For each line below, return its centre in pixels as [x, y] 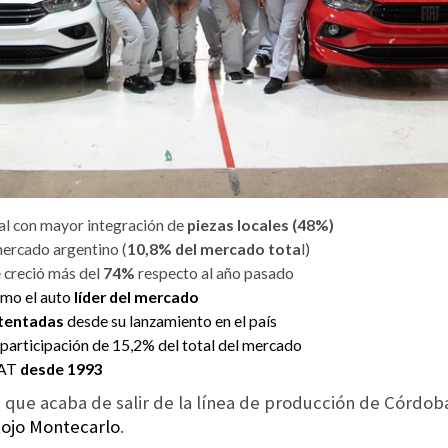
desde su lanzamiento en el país [171, 321]
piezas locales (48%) [260, 225]
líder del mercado [134, 297]
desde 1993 [61, 369]
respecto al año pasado [215, 273]
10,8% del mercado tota [213, 249]
